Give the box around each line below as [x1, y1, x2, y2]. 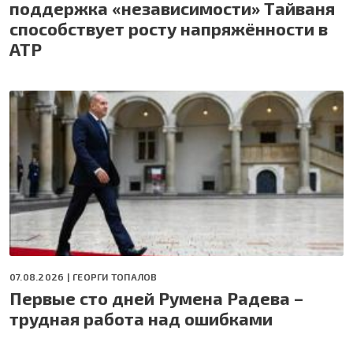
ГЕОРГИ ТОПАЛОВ [72, 270, 158, 282]
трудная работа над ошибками [9, 307, 273, 329]
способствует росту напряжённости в [9, 17, 328, 39]
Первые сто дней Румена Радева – [9, 287, 303, 308]
